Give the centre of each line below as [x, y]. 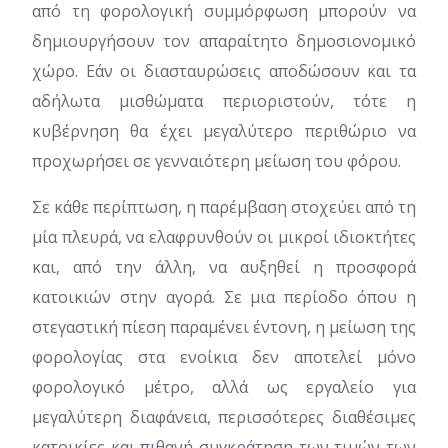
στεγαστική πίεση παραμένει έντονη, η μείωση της [224, 327]
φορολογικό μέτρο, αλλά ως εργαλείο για [224, 387]
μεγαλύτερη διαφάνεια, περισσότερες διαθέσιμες [224, 417]
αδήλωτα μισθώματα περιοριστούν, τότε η [224, 101]
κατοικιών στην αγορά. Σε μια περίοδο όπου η [224, 297]
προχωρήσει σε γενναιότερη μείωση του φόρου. [216, 161]
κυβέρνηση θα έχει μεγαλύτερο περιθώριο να [224, 131]
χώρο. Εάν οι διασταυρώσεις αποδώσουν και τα [224, 71]
